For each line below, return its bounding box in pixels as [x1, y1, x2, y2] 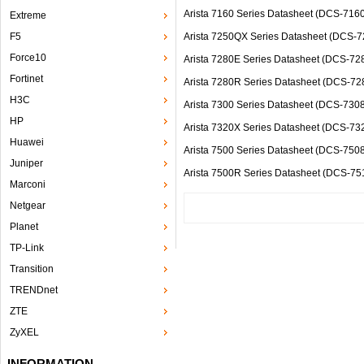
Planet [10, 221, 38, 232]
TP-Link [10, 242, 44, 253]
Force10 [10, 52, 46, 63]
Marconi [10, 179, 45, 190]
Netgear [10, 200, 45, 211]
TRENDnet [10, 284, 58, 296]
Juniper [10, 158, 43, 169]
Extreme [10, 10, 46, 21]
